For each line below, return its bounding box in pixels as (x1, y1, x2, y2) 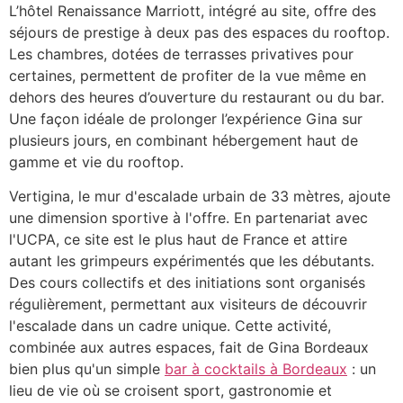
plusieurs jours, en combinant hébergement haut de (9, 130, 358, 149)
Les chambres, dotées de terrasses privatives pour (9, 44, 354, 63)
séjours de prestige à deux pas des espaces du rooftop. (9, 22, 390, 41)
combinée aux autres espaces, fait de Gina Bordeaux (9, 337, 369, 356)
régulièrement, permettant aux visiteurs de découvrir (9, 294, 367, 313)
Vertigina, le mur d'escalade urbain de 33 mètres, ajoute (9, 186, 390, 205)
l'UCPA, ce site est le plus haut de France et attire (9, 229, 347, 248)
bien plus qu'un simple (9, 359, 165, 378)
